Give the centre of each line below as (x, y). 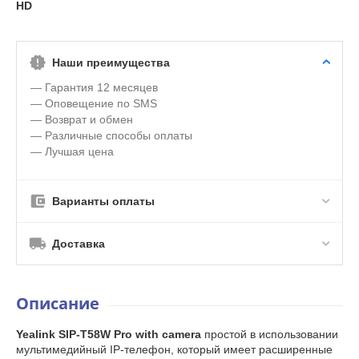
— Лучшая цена (72, 151)
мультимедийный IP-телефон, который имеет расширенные (174, 349)
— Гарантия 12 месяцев (94, 87)
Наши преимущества (111, 62)
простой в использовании (270, 334)
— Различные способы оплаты (111, 135)
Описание (58, 303)
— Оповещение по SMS (94, 103)
